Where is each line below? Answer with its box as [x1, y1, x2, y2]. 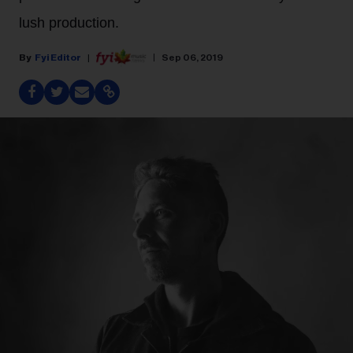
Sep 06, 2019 [162, 52, 223, 62]
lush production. [19, 15, 119, 31]
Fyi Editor [35, 52, 81, 62]
